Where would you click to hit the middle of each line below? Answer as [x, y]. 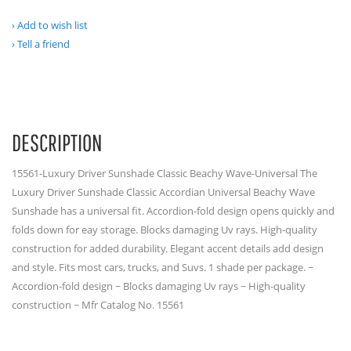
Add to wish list [52, 25]
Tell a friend [43, 44]
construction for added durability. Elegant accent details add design [168, 248]
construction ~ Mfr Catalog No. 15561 [98, 305]
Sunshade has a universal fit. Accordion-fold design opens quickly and [173, 211]
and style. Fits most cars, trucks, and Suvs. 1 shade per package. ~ [163, 267]
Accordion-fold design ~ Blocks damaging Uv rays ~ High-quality [159, 286]
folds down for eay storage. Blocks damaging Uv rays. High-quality [165, 230]
